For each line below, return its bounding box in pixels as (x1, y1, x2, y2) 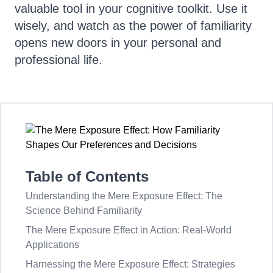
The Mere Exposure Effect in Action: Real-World (26, 225, 232, 235)
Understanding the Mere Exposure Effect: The (26, 191, 222, 201)
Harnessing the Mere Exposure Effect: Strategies (26, 259, 235, 269)
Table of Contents (26, 168, 149, 185)
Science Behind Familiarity (26, 205, 142, 216)
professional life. (15, 53, 102, 66)
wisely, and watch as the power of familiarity (15, 19, 252, 32)
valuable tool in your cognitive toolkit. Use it (15, 2, 247, 15)
